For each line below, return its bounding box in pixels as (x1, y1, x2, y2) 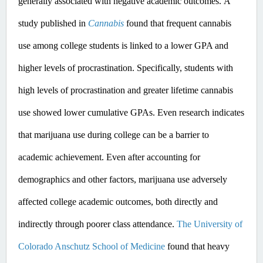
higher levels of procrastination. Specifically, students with (18, 62, 233, 73)
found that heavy (165, 241, 230, 251)
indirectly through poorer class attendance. (18, 218, 177, 229)
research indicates (177, 107, 244, 117)
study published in (18, 18, 88, 28)
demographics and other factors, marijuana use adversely (18, 174, 227, 184)
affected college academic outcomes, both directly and (18, 196, 218, 207)
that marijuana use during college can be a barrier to (18, 129, 209, 140)
